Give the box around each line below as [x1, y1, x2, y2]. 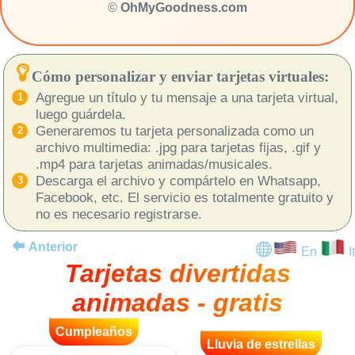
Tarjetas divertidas [64, 258, 291, 288]
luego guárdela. [36, 105, 126, 122]
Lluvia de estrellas [207, 337, 315, 351]
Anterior [29, 239, 78, 254]
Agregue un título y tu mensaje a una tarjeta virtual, [36, 89, 338, 105]
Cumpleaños [55, 324, 132, 338]
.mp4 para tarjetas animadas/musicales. [36, 155, 273, 172]
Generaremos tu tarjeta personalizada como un [36, 122, 314, 139]
